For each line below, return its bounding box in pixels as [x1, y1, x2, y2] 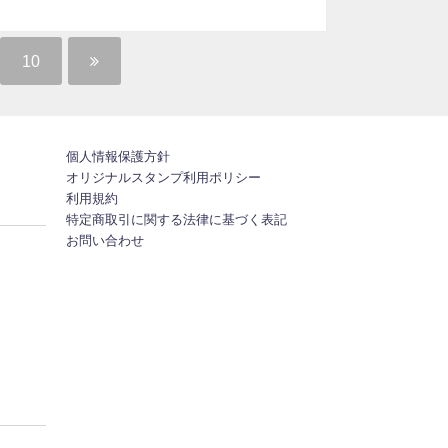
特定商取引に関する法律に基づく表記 [66, 213, 287, 227]
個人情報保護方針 [66, 150, 170, 164]
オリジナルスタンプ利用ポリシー [66, 171, 261, 185]
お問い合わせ [66, 234, 144, 248]
